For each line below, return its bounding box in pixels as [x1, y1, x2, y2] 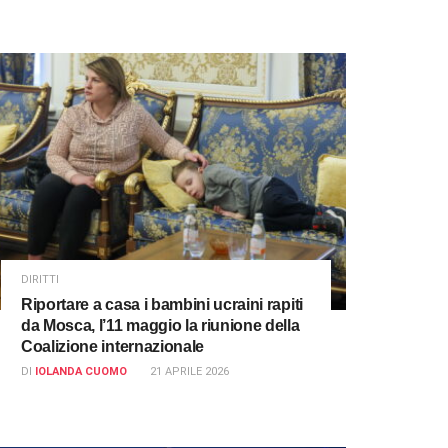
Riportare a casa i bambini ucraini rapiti [21, 296, 303, 314]
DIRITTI [21, 273, 59, 287]
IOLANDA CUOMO [35, 365, 127, 379]
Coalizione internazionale [21, 338, 204, 356]
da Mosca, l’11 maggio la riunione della [21, 317, 300, 335]
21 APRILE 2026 [150, 365, 229, 379]
